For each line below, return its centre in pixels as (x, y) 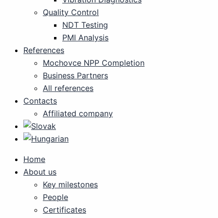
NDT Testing (85, 25)
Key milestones (70, 184)
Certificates (64, 210)
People (55, 197)
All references (68, 88)
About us (40, 172)
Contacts (40, 101)
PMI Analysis (85, 37)
